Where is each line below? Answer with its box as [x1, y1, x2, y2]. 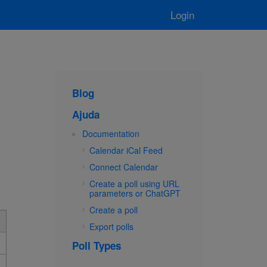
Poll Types [72, 238, 121, 253]
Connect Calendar [89, 161, 158, 173]
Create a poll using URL [89, 178, 179, 190]
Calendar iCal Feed [89, 144, 163, 156]
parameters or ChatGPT [89, 187, 181, 199]
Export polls [89, 221, 133, 232]
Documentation [82, 128, 139, 139]
